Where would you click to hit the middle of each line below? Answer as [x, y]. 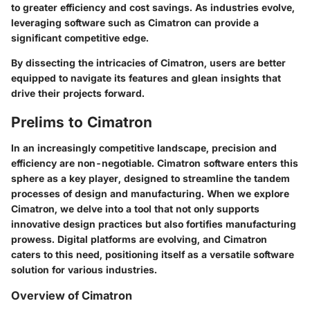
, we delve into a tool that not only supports [157, 209]
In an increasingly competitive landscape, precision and [144, 148]
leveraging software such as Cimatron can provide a [135, 22]
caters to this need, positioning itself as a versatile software [153, 255]
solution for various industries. [84, 270]
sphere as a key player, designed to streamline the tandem [151, 179]
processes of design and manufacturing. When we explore [150, 194]
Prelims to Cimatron [82, 122]
